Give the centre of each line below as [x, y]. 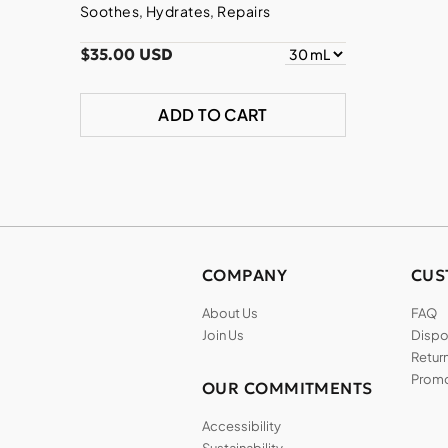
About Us [230, 313]
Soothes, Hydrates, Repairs [175, 11]
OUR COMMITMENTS [287, 388]
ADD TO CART [213, 115]
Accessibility [241, 426]
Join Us [223, 335]
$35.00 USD [126, 54]
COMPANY [245, 275]
